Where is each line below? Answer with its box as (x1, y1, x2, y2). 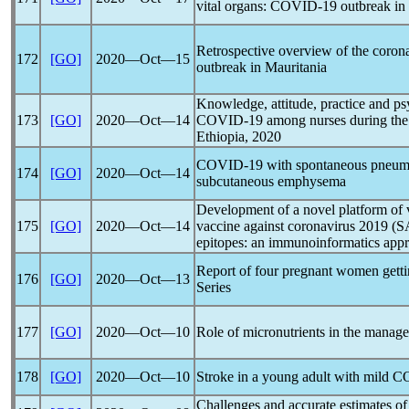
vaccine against (196, 218, 288, 234)
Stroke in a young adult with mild (196, 369, 393, 384)
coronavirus (288, 218, 355, 234)
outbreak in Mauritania (196, 59, 327, 75)
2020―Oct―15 (96, 51, 190, 67)
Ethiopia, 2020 (196, 129, 281, 144)
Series (196, 279, 231, 295)
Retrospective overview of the (196, 43, 372, 58)
